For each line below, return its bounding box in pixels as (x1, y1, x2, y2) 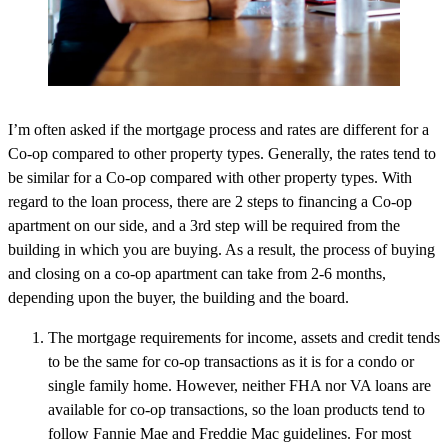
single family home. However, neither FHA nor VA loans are (48, 377, 431, 395)
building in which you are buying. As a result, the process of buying (8, 241, 435, 259)
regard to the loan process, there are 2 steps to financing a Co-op (8, 193, 412, 211)
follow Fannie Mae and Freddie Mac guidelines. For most (48, 425, 411, 443)
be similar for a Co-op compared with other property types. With (8, 169, 412, 187)
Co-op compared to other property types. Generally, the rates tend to (8, 145, 436, 163)
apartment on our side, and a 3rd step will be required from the (8, 217, 400, 235)
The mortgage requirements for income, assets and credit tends (48, 329, 440, 347)
